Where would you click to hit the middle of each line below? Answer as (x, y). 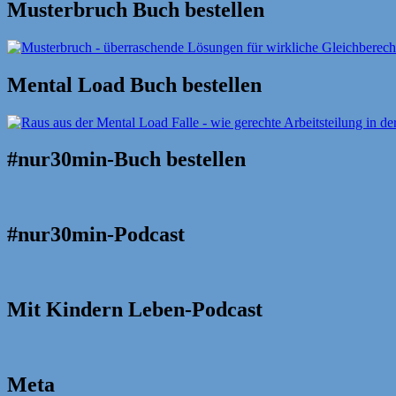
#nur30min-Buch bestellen (126, 160)
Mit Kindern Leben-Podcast (135, 310)
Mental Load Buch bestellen (134, 84)
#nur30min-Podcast (96, 235)
